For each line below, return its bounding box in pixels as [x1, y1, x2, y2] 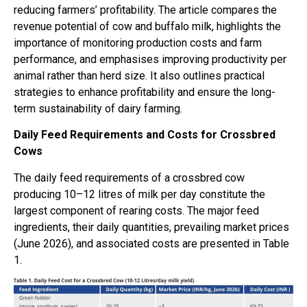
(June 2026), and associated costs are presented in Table [14, 236, 289, 250]
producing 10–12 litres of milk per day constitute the [14, 187, 265, 201]
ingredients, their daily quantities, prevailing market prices [14, 220, 289, 234]
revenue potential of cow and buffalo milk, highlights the [14, 20, 281, 34]
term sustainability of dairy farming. [14, 102, 182, 116]
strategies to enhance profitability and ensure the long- [14, 86, 275, 99]
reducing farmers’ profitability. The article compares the [14, 3, 277, 17]
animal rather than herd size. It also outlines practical [14, 69, 265, 83]
